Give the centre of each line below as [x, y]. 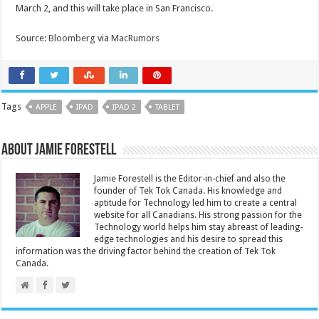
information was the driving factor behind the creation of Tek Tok [146, 251]
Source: [32, 38]
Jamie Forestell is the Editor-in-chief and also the [190, 179]
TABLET [168, 107]
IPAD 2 [125, 107]
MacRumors [136, 38]
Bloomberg [72, 38]
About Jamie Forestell [59, 151]
